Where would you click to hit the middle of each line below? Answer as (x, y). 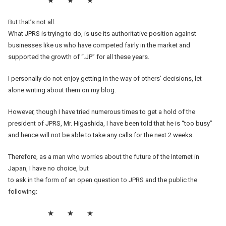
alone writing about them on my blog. (62, 90)
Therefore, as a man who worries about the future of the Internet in (104, 156)
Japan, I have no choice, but (48, 168)
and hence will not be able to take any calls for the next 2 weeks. (101, 135)
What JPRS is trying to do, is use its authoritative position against (102, 33)
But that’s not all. (32, 22)
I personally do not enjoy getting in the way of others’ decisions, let (105, 78)
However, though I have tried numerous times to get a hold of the (102, 111)
